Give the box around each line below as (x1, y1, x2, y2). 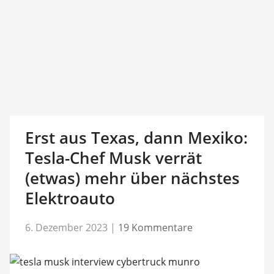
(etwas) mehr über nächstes (24, 167, 240, 189)
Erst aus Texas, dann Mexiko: (24, 127, 248, 149)
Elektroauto (24, 187, 115, 209)
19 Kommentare (117, 220, 193, 234)
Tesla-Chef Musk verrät (24, 147, 202, 169)
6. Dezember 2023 (24, 220, 108, 234)
